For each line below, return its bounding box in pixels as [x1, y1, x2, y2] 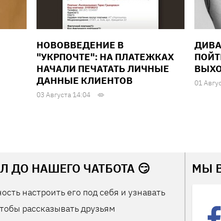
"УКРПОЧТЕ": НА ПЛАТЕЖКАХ [36, 51, 174, 63]
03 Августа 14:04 [36, 90, 90, 100]
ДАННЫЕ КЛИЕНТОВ [36, 74, 133, 87]
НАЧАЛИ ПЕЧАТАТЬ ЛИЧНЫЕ [36, 63, 169, 75]
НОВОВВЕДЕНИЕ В [36, 39, 124, 51]
